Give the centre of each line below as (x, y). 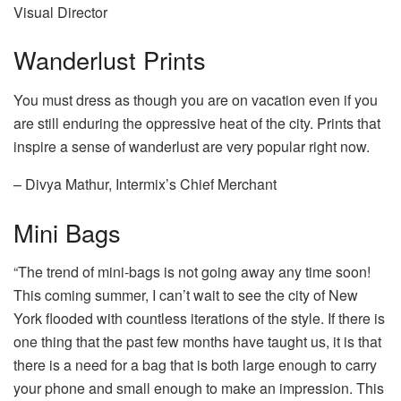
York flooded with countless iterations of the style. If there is (199, 319)
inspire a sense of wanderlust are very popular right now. (192, 147)
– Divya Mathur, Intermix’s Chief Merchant (145, 184)
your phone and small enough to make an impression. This (199, 388)
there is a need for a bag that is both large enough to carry (195, 365)
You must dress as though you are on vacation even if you (196, 100)
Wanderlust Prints (110, 60)
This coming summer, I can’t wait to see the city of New (186, 295)
